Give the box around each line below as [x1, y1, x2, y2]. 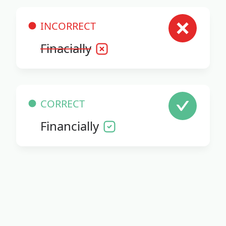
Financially [40, 117, 99, 134]
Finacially [40, 39, 91, 56]
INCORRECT [40, 19, 96, 33]
